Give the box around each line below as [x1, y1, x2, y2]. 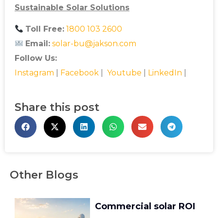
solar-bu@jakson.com [52, 39, 137, 49]
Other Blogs [10, 168, 78, 182]
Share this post [15, 100, 99, 114]
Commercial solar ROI [95, 200, 196, 212]
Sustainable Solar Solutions [15, 2, 129, 12]
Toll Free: [25, 24, 65, 34]
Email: [25, 39, 51, 49]
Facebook [60, 68, 99, 78]
